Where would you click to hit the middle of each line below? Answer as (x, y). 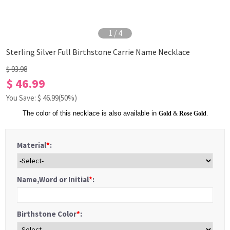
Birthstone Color (47, 214)
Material (32, 145)
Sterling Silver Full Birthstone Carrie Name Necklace (98, 52)
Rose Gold (193, 113)
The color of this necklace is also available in (90, 113)
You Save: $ (24, 98)
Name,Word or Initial (53, 179)
